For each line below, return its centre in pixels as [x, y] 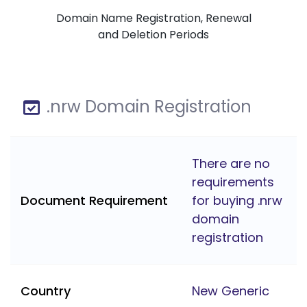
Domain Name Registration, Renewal [153, 19]
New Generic [231, 291]
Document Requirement [94, 201]
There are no [231, 164]
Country [46, 291]
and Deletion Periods [153, 35]
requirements [233, 182]
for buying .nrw [237, 201]
